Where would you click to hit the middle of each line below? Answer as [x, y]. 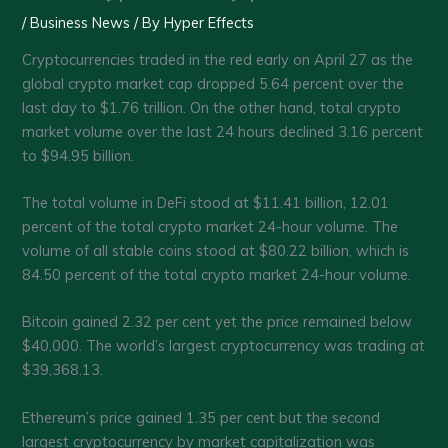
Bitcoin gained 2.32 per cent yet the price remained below [217, 322]
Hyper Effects [209, 23]
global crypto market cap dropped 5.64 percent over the [213, 83]
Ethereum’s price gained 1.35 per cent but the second [201, 417]
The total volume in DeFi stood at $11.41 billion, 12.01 [206, 203]
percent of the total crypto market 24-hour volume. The [210, 227]
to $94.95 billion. [78, 155]
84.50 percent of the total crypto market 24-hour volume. [217, 275]
